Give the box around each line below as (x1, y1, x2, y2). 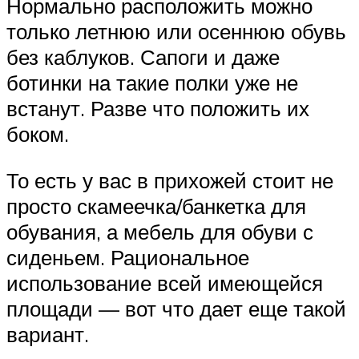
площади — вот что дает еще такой (6, 295, 346, 321)
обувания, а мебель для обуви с (6, 218, 313, 244)
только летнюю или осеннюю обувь (6, 18, 346, 44)
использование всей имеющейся (6, 269, 323, 296)
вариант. (6, 321, 89, 347)
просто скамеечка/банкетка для (6, 192, 306, 219)
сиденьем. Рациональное (6, 244, 249, 270)
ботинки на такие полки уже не (6, 69, 298, 95)
